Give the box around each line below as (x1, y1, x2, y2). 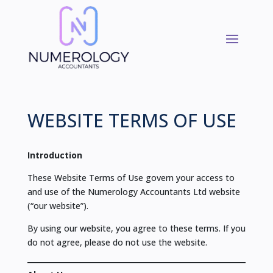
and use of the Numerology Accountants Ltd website (27, 186, 240, 198)
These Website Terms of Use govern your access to (27, 172, 235, 184)
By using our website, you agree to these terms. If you (27, 222, 246, 235)
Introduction (27, 149, 82, 161)
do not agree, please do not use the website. (27, 236, 207, 249)
